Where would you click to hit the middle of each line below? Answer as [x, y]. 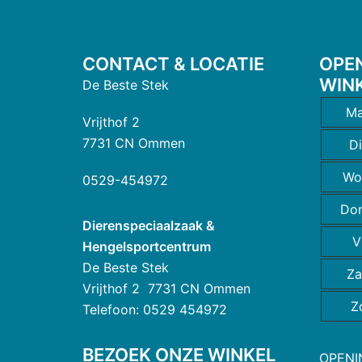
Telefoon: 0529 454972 [155, 309]
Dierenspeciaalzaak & [149, 225]
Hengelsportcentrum [147, 246]
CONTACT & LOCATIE [173, 63]
